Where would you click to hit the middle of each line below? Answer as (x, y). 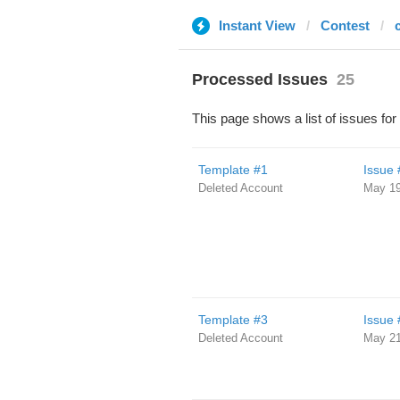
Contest (345, 25)
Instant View (257, 25)
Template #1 (233, 170)
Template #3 (233, 320)
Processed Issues (259, 79)
